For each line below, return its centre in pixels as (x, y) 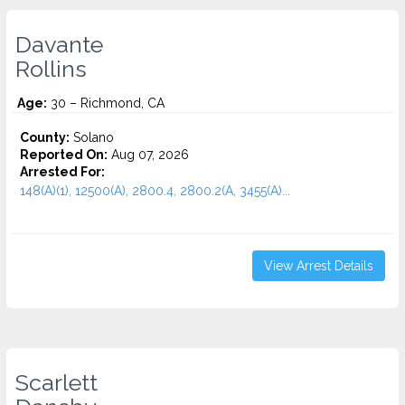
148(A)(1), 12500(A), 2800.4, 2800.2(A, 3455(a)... (155, 191)
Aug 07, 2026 (148, 155)
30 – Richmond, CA (106, 103)
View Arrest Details (319, 266)
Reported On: (64, 155)
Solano (92, 137)
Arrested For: (62, 172)
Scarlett (57, 382)
